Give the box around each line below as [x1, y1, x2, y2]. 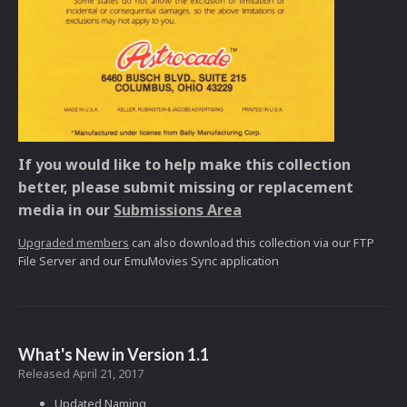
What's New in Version [18, 344, 187, 365]
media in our [18, 200, 114, 221]
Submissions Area [114, 200, 242, 221]
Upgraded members [18, 234, 129, 252]
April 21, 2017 [73, 365, 144, 382]
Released [18, 365, 73, 382]
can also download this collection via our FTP [129, 234, 374, 252]
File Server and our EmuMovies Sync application [18, 253, 279, 270]
